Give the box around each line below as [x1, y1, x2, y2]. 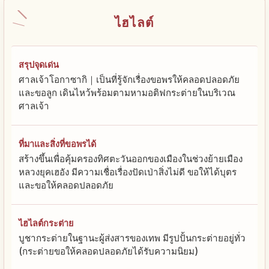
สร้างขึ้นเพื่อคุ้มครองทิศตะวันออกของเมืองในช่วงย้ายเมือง [19, 153, 243, 165]
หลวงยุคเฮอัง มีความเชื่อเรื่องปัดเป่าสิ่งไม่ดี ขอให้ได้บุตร [19, 166, 237, 178]
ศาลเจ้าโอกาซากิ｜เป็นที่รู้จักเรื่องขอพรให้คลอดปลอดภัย [19, 74, 240, 86]
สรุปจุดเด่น [19, 59, 59, 70]
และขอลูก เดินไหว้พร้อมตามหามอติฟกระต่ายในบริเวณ [19, 87, 235, 99]
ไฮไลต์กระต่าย [19, 218, 73, 229]
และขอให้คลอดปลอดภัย [19, 180, 113, 192]
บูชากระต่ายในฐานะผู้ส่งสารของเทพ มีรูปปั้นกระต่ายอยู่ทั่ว [19, 232, 246, 244]
